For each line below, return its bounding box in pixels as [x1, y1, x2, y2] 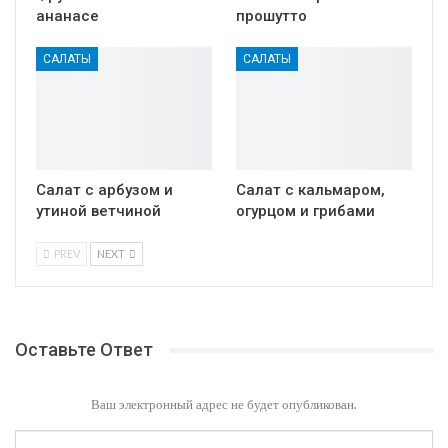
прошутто [236, 6, 307, 25]
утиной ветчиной [36, 202, 161, 221]
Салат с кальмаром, [236, 181, 385, 200]
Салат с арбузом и [36, 181, 173, 200]
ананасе [36, 6, 99, 25]
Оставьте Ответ [15, 339, 153, 361]
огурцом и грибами [236, 202, 375, 221]
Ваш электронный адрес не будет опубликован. [91, 396, 357, 413]
